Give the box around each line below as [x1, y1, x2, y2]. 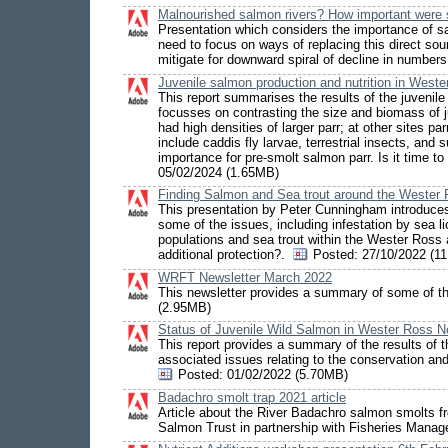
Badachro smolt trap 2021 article [158, 389, 346, 405]
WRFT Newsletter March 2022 [158, 269, 332, 285]
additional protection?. [158, 247, 293, 263]
